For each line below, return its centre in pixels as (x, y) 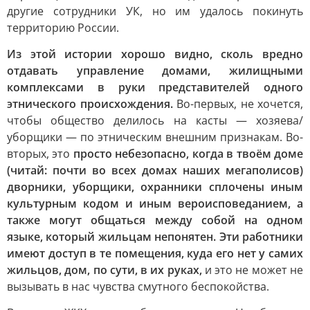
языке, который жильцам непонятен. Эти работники (155, 237)
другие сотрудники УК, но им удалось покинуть (155, 11)
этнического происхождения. (92, 104)
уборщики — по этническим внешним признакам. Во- (155, 137)
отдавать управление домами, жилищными (155, 71)
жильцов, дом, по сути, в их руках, (106, 270)
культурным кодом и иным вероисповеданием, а (155, 203)
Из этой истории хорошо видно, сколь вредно (155, 54)
